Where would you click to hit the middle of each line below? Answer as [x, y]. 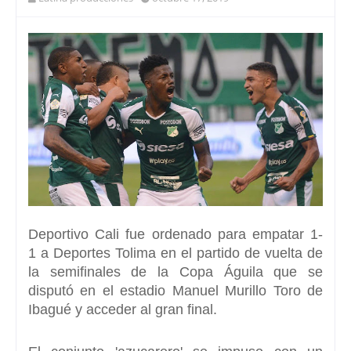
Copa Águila [226, 271]
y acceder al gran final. [144, 309]
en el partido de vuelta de [239, 253]
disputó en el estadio [97, 290]
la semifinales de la [104, 271]
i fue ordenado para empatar [213, 234]
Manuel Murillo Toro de [244, 290]
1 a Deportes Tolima [92, 253]
